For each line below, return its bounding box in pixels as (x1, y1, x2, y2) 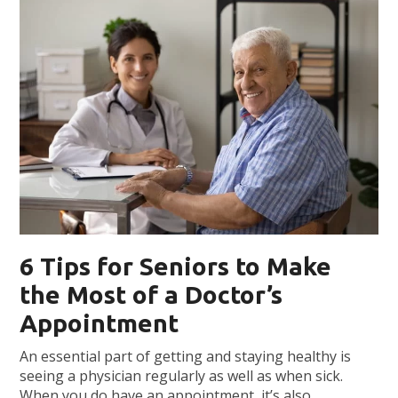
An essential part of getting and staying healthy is (20, 346, 352, 367)
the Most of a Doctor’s (20, 281, 283, 309)
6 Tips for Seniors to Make (20, 252, 332, 281)
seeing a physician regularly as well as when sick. (20, 366, 344, 386)
